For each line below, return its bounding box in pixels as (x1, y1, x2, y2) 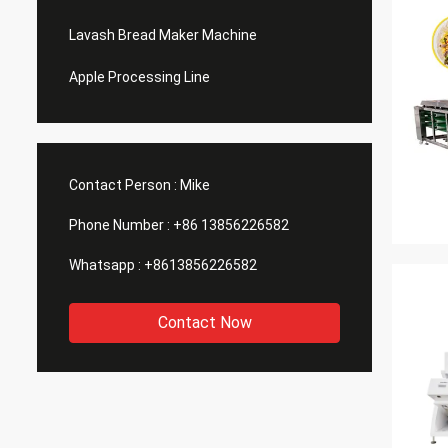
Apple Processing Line (69, 69, 210, 85)
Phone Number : (69, 217, 170, 233)
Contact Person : (69, 177, 177, 193)
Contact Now (157, 313, 252, 332)
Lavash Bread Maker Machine (69, 27, 257, 43)
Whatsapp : (69, 257, 141, 273)
